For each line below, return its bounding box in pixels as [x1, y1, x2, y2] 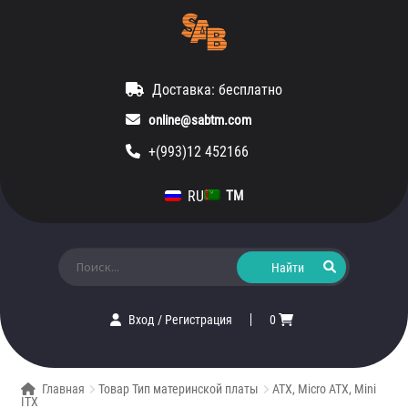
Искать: [57, 246, 98, 260]
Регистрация [165, 312, 233, 328]
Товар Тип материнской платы [98, 382, 260, 397]
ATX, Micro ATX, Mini [272, 382, 377, 397]
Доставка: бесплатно [152, 81, 282, 98]
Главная [42, 382, 86, 397]
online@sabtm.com [148, 112, 251, 128]
